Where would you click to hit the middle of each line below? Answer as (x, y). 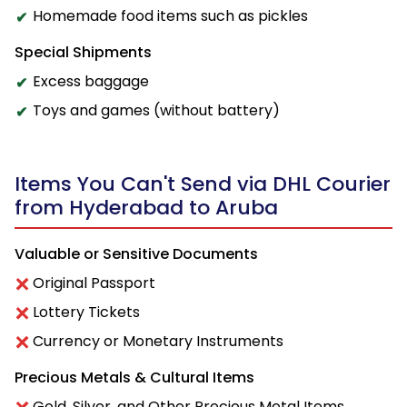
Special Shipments (83, 52)
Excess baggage (91, 81)
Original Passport (94, 283)
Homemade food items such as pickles (170, 15)
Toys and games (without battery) (156, 110)
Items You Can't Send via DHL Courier (203, 184)
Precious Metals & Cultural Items (134, 377)
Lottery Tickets (86, 312)
